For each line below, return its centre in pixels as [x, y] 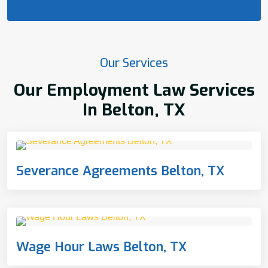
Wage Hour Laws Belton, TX [101, 247]
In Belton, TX [134, 109]
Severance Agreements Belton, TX [120, 170]
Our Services [134, 63]
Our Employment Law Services [134, 90]
